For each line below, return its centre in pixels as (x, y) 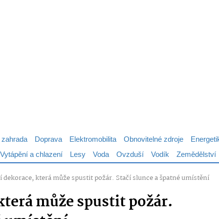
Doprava (48, 140)
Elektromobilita (93, 140)
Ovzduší (130, 155)
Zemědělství (196, 155)
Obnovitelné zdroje (153, 140)
